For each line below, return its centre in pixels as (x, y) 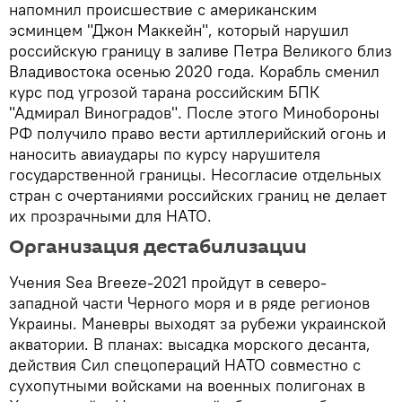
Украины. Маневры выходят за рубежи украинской (197, 324)
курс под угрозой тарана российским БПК (164, 92)
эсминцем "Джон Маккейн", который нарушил (179, 31)
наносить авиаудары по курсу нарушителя (165, 154)
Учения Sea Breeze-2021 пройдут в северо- (168, 283)
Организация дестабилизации (158, 247)
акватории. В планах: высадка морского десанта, (190, 345)
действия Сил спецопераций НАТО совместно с (185, 365)
